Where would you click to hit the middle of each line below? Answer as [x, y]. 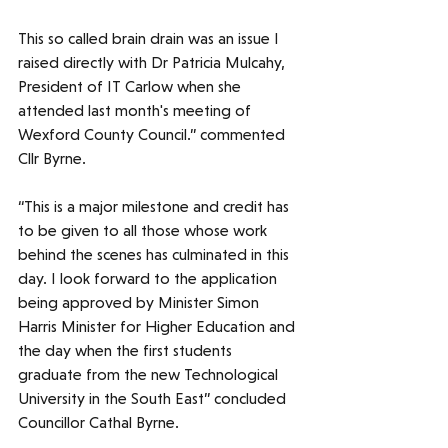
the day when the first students [127, 351]
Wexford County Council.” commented [153, 135]
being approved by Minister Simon [140, 303]
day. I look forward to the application [149, 279]
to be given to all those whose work [144, 231]
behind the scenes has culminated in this [155, 255]
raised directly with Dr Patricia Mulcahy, [153, 63]
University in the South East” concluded [154, 399]
